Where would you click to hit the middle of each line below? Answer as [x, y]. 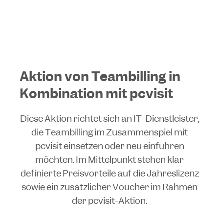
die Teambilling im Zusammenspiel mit [109, 132]
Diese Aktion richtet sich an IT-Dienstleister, [109, 118]
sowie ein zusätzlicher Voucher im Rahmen [109, 187]
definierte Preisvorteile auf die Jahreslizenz [109, 173]
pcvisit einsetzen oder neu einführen [109, 146]
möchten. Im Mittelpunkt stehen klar [109, 159]
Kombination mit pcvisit [96, 93]
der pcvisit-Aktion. [109, 200]
